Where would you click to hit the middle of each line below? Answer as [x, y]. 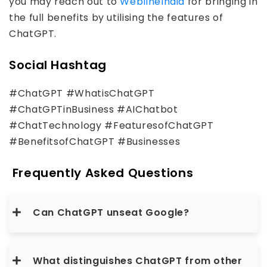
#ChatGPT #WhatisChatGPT [82, 93]
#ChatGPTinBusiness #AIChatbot [94, 109]
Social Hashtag [58, 65]
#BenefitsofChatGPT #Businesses [95, 142]
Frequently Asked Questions [101, 173]
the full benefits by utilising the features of [116, 18]
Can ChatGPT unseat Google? [111, 212]
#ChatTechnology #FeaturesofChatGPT [111, 125]
